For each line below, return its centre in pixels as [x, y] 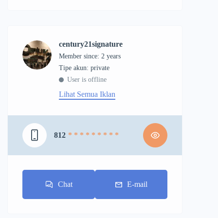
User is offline [87, 80]
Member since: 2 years [90, 56]
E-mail [137, 184]
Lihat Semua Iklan [87, 94]
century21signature [91, 44]
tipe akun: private [86, 68]
